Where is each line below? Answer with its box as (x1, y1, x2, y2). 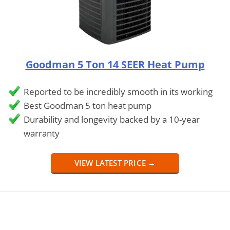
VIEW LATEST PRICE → (74, 157, 156, 168)
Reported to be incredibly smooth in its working (24, 85, 213, 98)
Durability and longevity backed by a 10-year (24, 113, 200, 125)
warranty (24, 127, 60, 139)
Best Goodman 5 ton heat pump (24, 99, 151, 111)
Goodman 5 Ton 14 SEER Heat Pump (25, 57, 205, 71)
